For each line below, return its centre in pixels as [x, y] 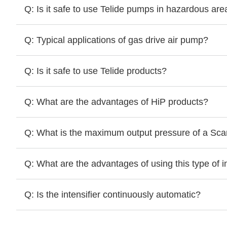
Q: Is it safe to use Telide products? [96, 71]
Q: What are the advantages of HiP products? [116, 102]
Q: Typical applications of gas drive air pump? [116, 40]
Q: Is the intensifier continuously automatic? [112, 195]
